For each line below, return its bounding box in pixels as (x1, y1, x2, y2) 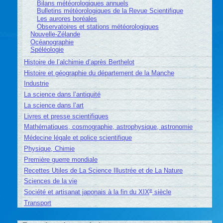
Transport (23, 199, 51, 207)
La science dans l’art (23, 101, 84, 109)
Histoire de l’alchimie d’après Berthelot (23, 58, 134, 66)
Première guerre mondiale (23, 155, 98, 163)
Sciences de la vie (23, 177, 77, 185)
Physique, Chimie (23, 145, 75, 153)
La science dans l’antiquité (23, 91, 101, 99)
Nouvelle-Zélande (30, 30, 80, 38)
